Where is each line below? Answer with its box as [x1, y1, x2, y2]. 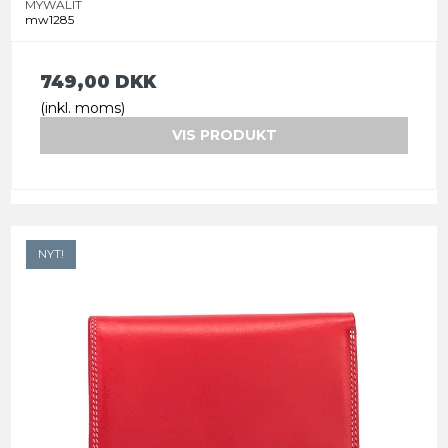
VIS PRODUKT [171, 126, 277, 145]
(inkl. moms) [40, 99, 125, 118]
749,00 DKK [40, 71, 156, 93]
